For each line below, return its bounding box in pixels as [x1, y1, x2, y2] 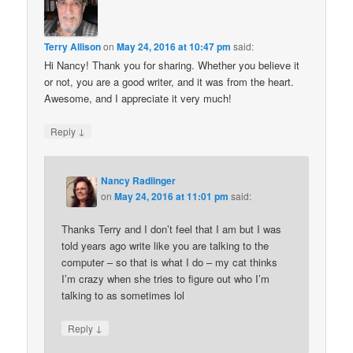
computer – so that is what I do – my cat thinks [61, 255, 278, 270]
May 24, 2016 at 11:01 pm [114, 189, 229, 204]
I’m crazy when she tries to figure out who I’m [61, 271, 270, 287]
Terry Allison [44, 39, 102, 54]
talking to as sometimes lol [61, 288, 185, 303]
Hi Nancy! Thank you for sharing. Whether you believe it [44, 57, 300, 72]
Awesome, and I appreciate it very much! [44, 90, 232, 106]
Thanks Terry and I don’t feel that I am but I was [61, 221, 282, 237]
